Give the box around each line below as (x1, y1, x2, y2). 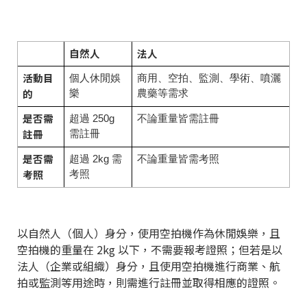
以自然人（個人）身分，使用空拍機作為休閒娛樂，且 (17, 224, 280, 241)
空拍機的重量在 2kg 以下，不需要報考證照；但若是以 (17, 241, 282, 258)
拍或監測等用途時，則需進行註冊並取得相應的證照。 (17, 273, 280, 291)
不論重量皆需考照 (136, 153, 219, 164)
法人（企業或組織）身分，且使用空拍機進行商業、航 (17, 257, 280, 274)
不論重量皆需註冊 (136, 113, 219, 124)
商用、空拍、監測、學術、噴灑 (136, 73, 281, 84)
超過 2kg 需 (69, 153, 122, 164)
